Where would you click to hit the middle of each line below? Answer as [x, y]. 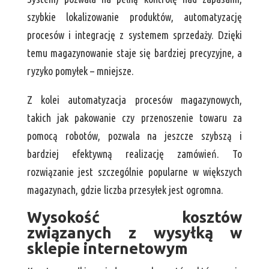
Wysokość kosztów [134, 217]
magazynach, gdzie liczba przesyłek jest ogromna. [125, 190]
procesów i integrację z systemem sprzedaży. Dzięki [134, 35]
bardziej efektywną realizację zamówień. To [134, 154]
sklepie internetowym [107, 249]
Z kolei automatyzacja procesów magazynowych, [134, 100]
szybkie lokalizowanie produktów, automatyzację [134, 17]
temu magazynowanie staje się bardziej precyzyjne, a [134, 53]
